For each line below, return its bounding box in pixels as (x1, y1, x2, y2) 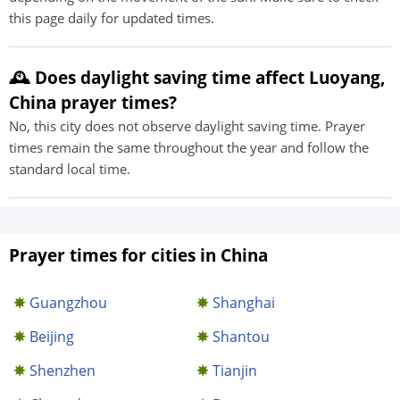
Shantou (212, 327, 271, 346)
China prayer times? (9, 91, 177, 113)
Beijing (29, 327, 74, 346)
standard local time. (9, 160, 130, 178)
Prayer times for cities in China (9, 244, 268, 266)
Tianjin (212, 361, 258, 380)
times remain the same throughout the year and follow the (9, 138, 369, 156)
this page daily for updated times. (9, 9, 214, 27)
